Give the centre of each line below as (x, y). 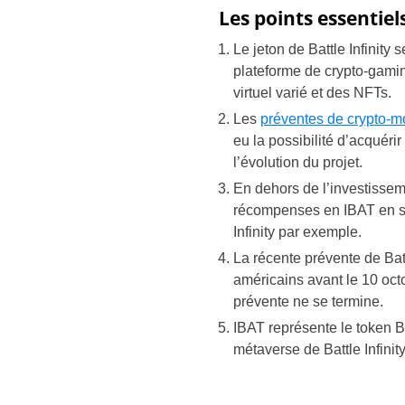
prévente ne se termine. (308, 301)
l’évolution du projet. (297, 162)
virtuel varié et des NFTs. (312, 93)
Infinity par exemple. (297, 232)
